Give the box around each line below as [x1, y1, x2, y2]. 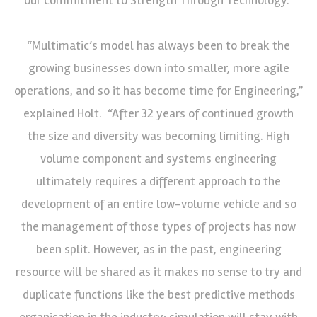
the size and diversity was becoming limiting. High [28, 127, 289, 144]
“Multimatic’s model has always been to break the [27, 37, 290, 53]
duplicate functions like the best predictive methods [22, 286, 295, 302]
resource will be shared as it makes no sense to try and [15, 263, 302, 279]
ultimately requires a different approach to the [36, 173, 281, 189]
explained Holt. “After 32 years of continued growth [23, 105, 294, 121]
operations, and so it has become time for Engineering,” [14, 82, 303, 98]
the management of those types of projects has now [21, 218, 296, 234]
